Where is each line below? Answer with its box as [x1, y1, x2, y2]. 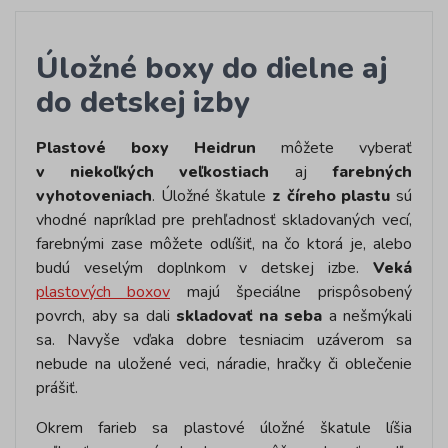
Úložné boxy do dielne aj [36, 48, 387, 89]
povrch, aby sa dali [36, 305, 176, 327]
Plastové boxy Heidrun [36, 137, 256, 159]
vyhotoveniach [36, 185, 152, 207]
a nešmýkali [322, 305, 412, 327]
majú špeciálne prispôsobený [170, 281, 412, 303]
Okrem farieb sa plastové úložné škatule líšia [36, 417, 412, 439]
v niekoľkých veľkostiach [36, 161, 269, 183]
